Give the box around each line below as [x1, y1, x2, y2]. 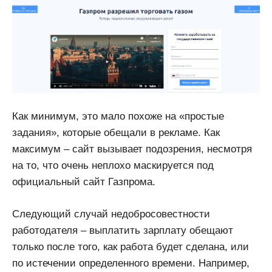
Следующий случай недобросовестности [12, 208, 210, 220]
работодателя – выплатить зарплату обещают [12, 224, 233, 236]
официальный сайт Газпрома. [12, 176, 155, 188]
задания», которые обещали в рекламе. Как [12, 127, 220, 139]
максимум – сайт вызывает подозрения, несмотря [12, 143, 252, 155]
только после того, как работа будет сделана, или [12, 240, 249, 253]
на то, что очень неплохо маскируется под [12, 160, 214, 172]
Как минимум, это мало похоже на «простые [12, 110, 224, 123]
